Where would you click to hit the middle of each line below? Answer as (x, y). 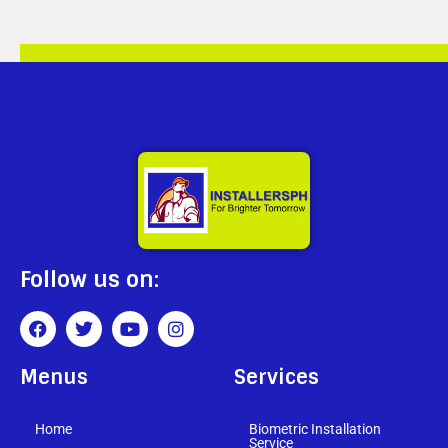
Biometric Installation (315, 428)
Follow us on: (89, 279)
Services (276, 376)
